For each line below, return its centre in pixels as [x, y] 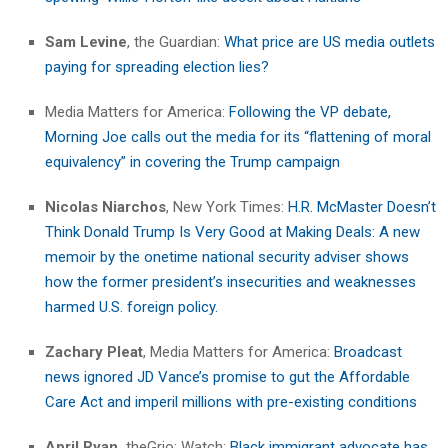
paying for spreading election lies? [157, 67]
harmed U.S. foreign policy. [131, 307]
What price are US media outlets [329, 42]
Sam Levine [86, 42]
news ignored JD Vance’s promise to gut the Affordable [227, 377]
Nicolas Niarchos [105, 207]
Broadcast [368, 352]
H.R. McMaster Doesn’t [362, 207]
